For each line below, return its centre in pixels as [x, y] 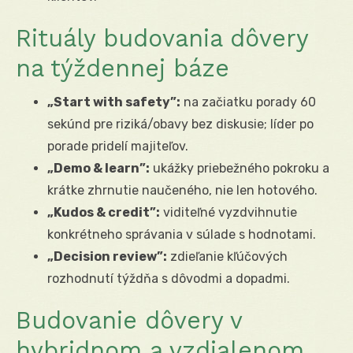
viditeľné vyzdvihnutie [229, 212]
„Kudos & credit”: [104, 212]
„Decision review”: [107, 256]
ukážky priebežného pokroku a [240, 168]
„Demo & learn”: [98, 168]
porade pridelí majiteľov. [118, 146]
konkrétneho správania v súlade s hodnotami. [182, 234]
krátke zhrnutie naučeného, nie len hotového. [182, 190]
